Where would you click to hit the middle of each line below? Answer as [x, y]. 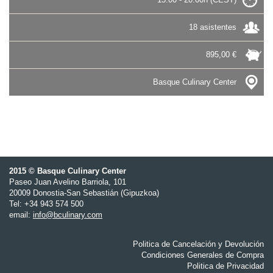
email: [21, 214]
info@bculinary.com [68, 214]
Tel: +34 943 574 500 [46, 204]
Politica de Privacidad [225, 266]
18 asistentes [212, 27]
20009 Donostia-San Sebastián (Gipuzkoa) [84, 193]
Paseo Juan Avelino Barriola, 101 [68, 182]
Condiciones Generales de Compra [203, 255]
